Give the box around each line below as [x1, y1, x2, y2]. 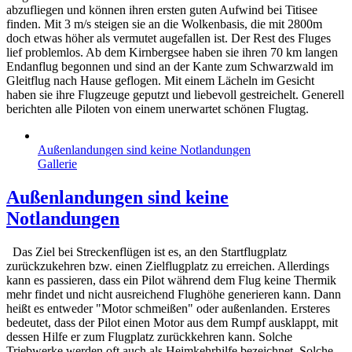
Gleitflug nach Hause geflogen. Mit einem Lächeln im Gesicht [6, 73, 314, 87]
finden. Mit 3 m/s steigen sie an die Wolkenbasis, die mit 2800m [6, 16, 322, 31]
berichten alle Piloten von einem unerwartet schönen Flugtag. [6, 101, 309, 115]
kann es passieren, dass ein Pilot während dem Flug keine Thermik [6, 273, 336, 287]
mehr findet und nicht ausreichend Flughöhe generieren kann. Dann [6, 287, 341, 301]
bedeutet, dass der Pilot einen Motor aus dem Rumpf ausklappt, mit [6, 315, 338, 329]
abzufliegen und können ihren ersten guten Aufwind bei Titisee [6, 2, 317, 16]
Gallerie [38, 156, 77, 170]
